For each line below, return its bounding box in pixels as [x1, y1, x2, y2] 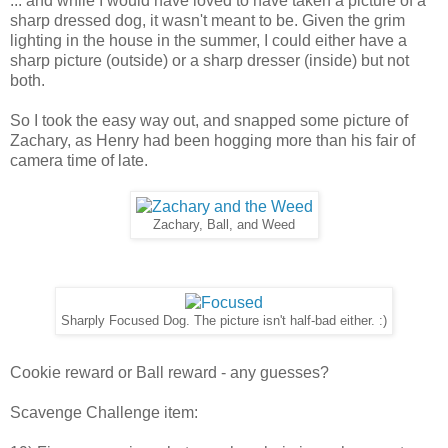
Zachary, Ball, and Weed [153, 217, 295, 232]
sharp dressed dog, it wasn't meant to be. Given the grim [10, 11, 405, 29]
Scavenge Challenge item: [10, 403, 198, 421]
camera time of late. [10, 151, 148, 169]
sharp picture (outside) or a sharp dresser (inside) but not [10, 51, 409, 69]
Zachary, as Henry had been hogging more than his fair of [10, 131, 415, 149]
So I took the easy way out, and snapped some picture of [10, 111, 408, 129]
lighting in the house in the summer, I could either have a [10, 31, 407, 49]
